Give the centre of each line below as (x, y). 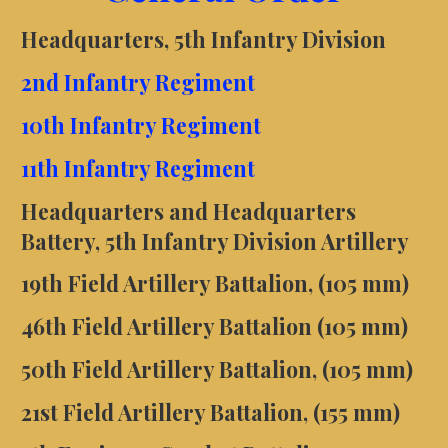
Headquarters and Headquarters (188, 210)
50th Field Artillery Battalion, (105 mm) (216, 368)
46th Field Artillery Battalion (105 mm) (214, 326)
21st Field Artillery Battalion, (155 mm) (210, 411)
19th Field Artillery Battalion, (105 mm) (214, 283)
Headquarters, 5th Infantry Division (203, 39)
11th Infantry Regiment (137, 167)
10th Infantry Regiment (140, 124)
